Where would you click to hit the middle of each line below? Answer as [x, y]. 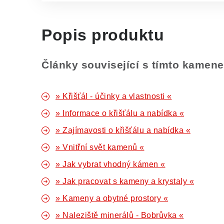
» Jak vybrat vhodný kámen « [110, 164]
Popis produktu [103, 35]
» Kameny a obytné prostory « [112, 198]
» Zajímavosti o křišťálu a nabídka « [123, 130]
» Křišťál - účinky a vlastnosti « [114, 96]
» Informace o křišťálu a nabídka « [120, 113]
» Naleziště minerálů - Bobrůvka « [120, 215]
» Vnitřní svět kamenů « [100, 147]
